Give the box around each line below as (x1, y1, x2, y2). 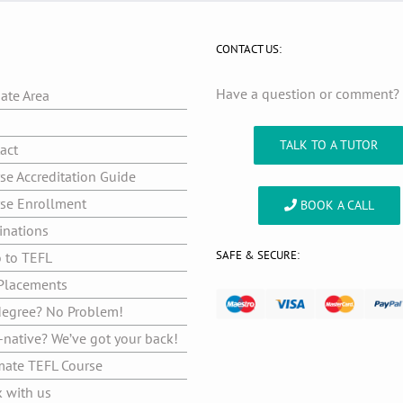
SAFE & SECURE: (216, 246, 300, 263)
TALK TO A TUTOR (280, 136, 378, 153)
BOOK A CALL (296, 196, 374, 213)
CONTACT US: (216, 40, 282, 57)
